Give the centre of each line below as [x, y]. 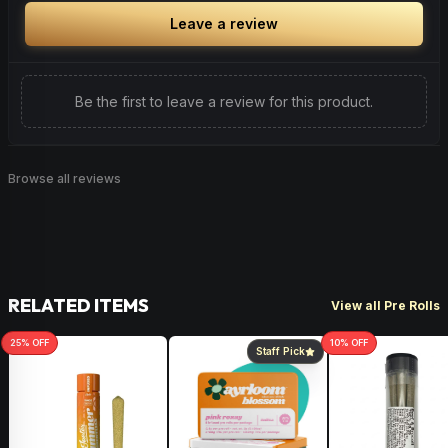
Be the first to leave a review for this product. [224, 101]
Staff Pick [280, 351]
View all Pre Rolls [385, 305]
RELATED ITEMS [78, 305]
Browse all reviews [64, 178]
